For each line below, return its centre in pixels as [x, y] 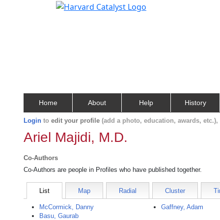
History [195, 103]
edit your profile [75, 121]
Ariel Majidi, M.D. [76, 137]
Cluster [175, 191]
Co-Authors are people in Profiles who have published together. [113, 170]
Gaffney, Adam [182, 207]
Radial [128, 191]
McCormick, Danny [67, 207]
